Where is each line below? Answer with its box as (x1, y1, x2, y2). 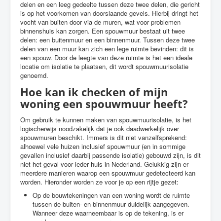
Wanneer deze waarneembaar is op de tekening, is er (33, 208, 184, 218)
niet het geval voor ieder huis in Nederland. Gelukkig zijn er (20, 159, 188, 169)
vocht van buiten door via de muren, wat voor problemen (20, 17, 181, 27)
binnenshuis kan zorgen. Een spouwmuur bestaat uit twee (20, 26, 185, 36)
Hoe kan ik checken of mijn (20, 84, 168, 99)
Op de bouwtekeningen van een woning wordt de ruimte (33, 190, 190, 200)
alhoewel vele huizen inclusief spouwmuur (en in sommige (20, 142, 185, 151)
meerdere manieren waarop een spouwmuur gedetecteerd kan (20, 168, 195, 178)
